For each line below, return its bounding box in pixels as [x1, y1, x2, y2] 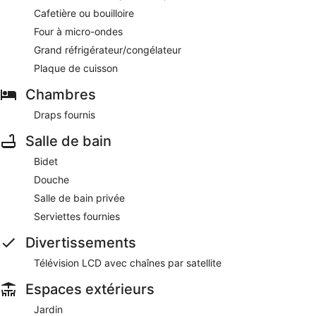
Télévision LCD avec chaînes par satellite [34, 256, 221, 269]
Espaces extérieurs [25, 280, 154, 298]
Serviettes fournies [34, 209, 120, 222]
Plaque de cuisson [34, 61, 118, 74]
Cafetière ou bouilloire [34, 6, 134, 19]
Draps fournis [34, 108, 95, 121]
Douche [34, 173, 69, 186]
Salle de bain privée [34, 191, 125, 204]
